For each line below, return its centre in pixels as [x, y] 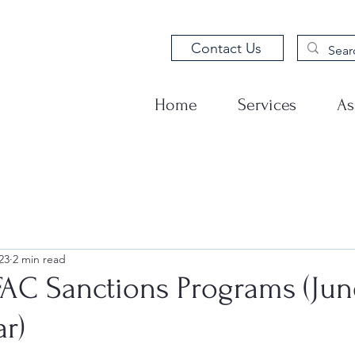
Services [267, 105]
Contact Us [226, 48]
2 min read [39, 259]
